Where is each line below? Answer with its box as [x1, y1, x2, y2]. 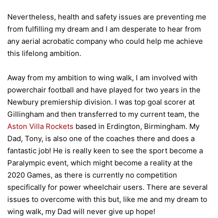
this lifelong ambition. [7, 49, 81, 58]
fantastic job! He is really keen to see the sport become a [7, 146, 203, 156]
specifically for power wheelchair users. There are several [7, 182, 208, 192]
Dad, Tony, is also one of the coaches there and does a [7, 134, 195, 144]
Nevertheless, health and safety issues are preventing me [7, 12, 206, 22]
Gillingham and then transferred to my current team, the [7, 109, 200, 119]
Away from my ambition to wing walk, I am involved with [7, 73, 198, 83]
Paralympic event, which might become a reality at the [7, 158, 193, 168]
